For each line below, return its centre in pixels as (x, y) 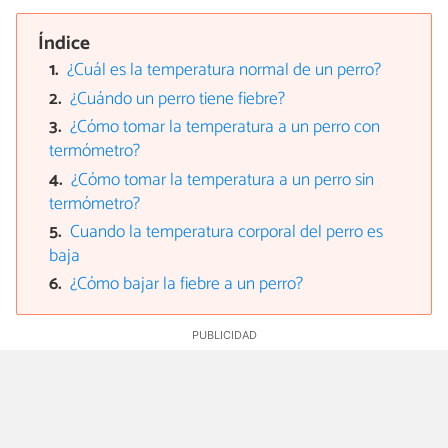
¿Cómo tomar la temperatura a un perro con (225, 128)
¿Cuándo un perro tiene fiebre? (178, 99)
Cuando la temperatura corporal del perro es (227, 232)
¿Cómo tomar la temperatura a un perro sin (223, 180)
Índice (64, 43)
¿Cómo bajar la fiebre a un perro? (187, 285)
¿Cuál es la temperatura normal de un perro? (224, 71)
